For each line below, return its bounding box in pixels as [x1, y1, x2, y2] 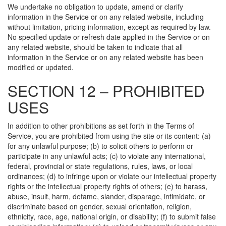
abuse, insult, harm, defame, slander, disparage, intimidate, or [8, 191, 205, 201]
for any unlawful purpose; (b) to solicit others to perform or [8, 141, 193, 151]
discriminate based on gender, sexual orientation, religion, [8, 201, 192, 211]
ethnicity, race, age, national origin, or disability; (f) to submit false [8, 211, 216, 221]
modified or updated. [8, 62, 74, 72]
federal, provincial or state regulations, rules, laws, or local [8, 161, 193, 171]
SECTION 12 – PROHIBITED [8, 80, 205, 101]
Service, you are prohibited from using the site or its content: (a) [8, 131, 211, 141]
